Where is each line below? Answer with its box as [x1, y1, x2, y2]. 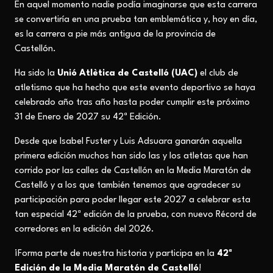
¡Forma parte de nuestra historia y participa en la [15, 249, 217, 258]
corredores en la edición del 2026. [15, 225, 154, 234]
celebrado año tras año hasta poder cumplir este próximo [15, 98, 250, 107]
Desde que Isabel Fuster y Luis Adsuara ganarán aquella [15, 137, 242, 146]
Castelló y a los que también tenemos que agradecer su [15, 181, 241, 190]
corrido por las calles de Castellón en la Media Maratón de [15, 166, 251, 175]
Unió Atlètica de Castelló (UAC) [57, 69, 197, 78]
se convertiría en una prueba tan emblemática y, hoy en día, [15, 15, 257, 24]
